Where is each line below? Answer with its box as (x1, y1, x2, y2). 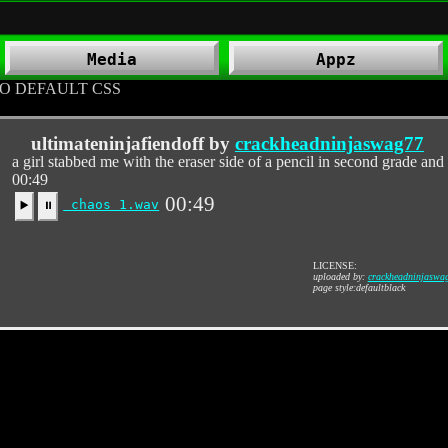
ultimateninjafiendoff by (30, 133, 235, 154)
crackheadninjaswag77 (234, 133, 424, 154)
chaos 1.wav (63, 197, 160, 212)
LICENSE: (312, 260, 357, 271)
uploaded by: (312, 271, 368, 282)
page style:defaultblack (312, 282, 405, 293)
